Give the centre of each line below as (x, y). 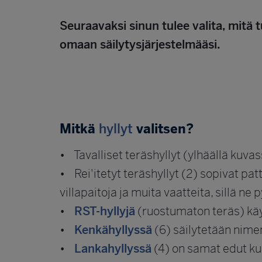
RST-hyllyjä (105, 211)
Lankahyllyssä (113, 249)
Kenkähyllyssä (113, 230)
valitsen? (163, 129)
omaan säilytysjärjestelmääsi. (140, 44)
